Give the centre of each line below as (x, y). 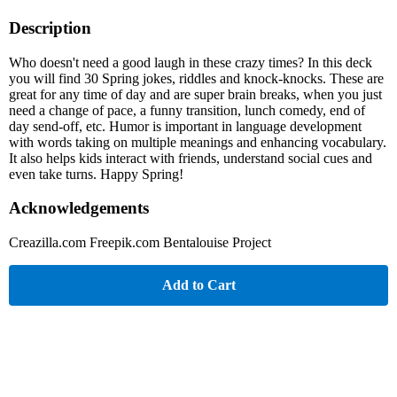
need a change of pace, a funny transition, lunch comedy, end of (187, 110)
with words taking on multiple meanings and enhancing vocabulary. (198, 142)
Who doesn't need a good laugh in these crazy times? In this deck (191, 62)
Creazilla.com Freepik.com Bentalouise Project (140, 243)
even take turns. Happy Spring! (96, 174)
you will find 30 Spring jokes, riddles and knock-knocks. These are (196, 78)
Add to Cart (198, 285)
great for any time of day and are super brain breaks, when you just (195, 94)
